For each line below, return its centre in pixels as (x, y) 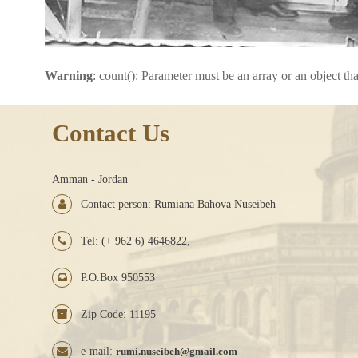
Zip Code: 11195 (118, 314)
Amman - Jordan (90, 179)
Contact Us (111, 133)
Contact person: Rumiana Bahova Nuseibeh (178, 204)
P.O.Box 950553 (118, 277)
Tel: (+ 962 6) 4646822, (135, 241)
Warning (69, 75)
